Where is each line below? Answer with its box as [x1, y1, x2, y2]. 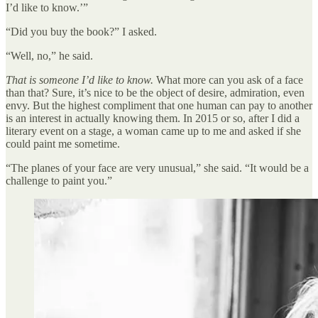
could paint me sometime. [6, 137, 123, 150]
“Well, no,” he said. [6, 49, 96, 62]
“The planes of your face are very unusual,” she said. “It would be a [6, 161, 309, 174]
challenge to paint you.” [6, 174, 112, 187]
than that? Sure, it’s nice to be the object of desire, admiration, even [6, 86, 305, 99]
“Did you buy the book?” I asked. [6, 25, 160, 38]
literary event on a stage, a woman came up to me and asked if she [6, 124, 301, 137]
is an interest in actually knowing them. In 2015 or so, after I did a [6, 111, 300, 124]
